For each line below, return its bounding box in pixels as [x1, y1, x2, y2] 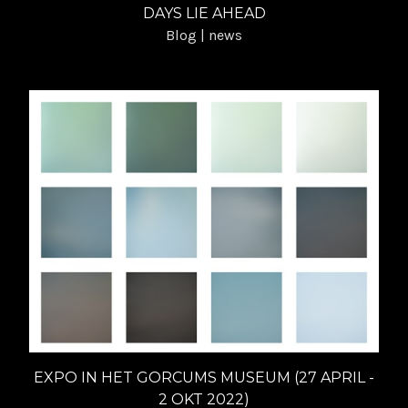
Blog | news [166, 25, 242, 44]
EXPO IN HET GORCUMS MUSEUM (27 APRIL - [34, 368, 374, 386]
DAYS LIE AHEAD [142, 4, 266, 22]
